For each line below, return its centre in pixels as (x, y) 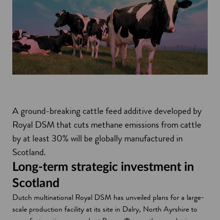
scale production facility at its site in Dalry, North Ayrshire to (105, 209)
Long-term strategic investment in (103, 167)
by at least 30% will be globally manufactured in (97, 138)
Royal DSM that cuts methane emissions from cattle (107, 124)
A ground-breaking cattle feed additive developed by (107, 111)
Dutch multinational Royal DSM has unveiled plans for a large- (108, 197)
